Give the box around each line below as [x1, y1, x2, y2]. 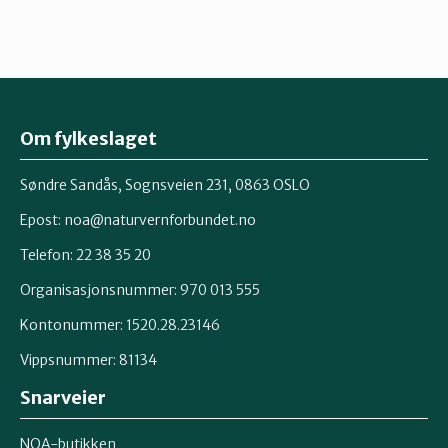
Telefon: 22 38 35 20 [20, 245, 151, 264]
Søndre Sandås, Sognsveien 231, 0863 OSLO [20, 175, 310, 194]
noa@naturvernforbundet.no [64, 210, 256, 229]
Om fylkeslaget [20, 127, 157, 150]
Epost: [20, 210, 64, 229]
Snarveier [20, 385, 106, 409]
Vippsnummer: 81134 [20, 350, 157, 369]
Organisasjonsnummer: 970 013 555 [20, 280, 260, 299]
